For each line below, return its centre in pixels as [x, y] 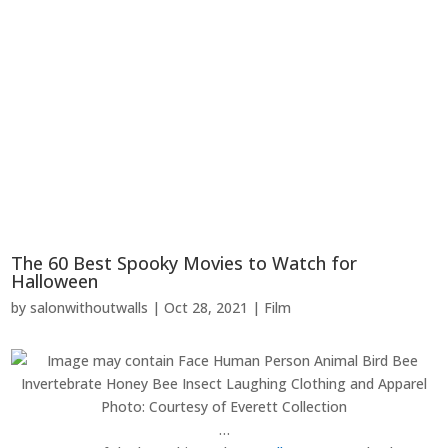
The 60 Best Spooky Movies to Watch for [184, 263]
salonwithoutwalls [89, 308]
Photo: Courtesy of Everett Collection [224, 407]
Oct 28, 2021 [206, 308]
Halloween [55, 281]
